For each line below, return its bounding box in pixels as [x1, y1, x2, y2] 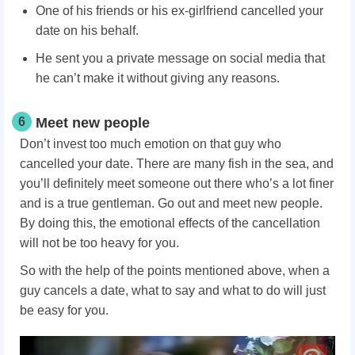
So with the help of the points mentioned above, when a [20, 264, 330, 278]
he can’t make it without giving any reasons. [36, 71, 280, 86]
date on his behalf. [36, 24, 139, 38]
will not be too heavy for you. [20, 236, 179, 250]
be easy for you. [20, 303, 109, 318]
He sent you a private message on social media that [36, 52, 325, 66]
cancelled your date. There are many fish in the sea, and [20, 157, 334, 171]
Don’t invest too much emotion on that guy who [20, 137, 281, 151]
